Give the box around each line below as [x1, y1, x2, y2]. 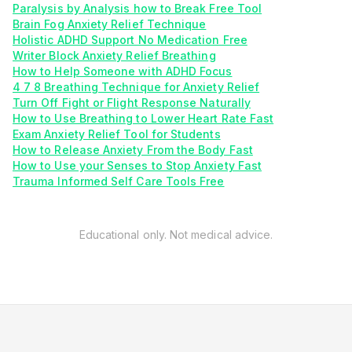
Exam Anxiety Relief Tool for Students [13, 127, 221, 141]
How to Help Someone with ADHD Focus [13, 64, 233, 78]
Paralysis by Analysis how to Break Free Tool [13, 2, 262, 15]
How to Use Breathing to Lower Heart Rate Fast [13, 112, 274, 125]
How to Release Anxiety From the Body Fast [13, 143, 253, 156]
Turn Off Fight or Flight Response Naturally [13, 96, 251, 109]
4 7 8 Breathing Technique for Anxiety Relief [13, 80, 260, 93]
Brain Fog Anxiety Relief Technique [13, 17, 207, 31]
